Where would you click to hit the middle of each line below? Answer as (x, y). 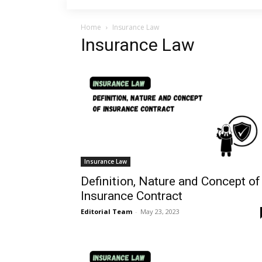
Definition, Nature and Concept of (170, 181)
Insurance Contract (132, 196)
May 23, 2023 (160, 211)
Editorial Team (106, 211)
